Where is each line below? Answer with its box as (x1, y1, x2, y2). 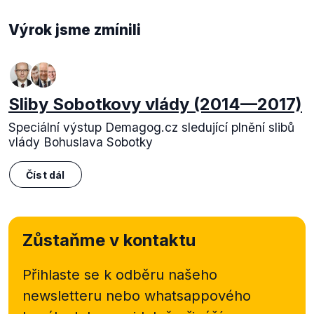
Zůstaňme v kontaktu (22, 230, 196, 250)
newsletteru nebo (22, 287, 140, 304)
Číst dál (26, 168, 65, 181)
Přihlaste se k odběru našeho (22, 266, 217, 283)
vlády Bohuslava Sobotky (8, 135, 153, 149)
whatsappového (140, 287, 251, 304)
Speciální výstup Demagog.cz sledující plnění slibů (8, 120, 294, 135)
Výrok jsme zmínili (8, 21, 141, 39)
